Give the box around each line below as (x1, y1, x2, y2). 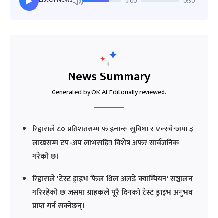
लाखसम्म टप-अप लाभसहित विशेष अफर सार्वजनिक (32, 136, 179, 149)
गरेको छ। (32, 149, 59, 163)
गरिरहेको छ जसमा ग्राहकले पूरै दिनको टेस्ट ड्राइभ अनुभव (32, 185, 193, 199)
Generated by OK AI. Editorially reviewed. (52, 86, 166, 98)
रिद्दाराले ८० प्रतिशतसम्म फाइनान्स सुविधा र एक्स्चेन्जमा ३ (32, 122, 193, 136)
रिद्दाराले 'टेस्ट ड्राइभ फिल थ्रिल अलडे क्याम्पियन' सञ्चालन (32, 172, 193, 185)
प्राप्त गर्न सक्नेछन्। (32, 199, 85, 213)
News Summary (67, 66, 151, 87)
